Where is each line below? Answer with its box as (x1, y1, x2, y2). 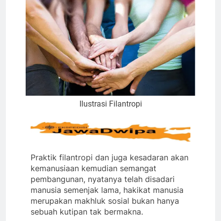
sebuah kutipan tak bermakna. (31, 207, 143, 217)
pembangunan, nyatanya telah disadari (31, 174, 175, 184)
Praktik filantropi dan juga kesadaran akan (31, 152, 188, 163)
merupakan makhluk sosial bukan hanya (31, 196, 179, 206)
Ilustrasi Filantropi (79, 99, 142, 109)
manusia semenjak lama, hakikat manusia (31, 185, 184, 195)
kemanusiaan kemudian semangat (31, 163, 156, 174)
